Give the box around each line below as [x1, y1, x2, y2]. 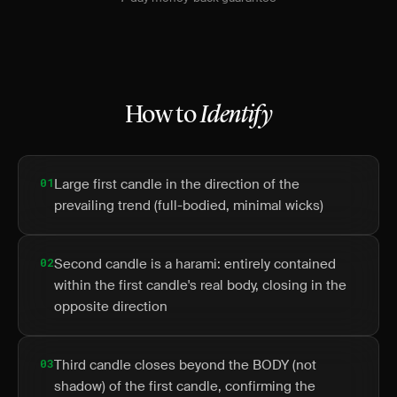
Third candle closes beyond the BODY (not [54, 356, 316, 374]
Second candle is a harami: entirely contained [54, 255, 336, 273]
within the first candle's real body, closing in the [54, 276, 346, 294]
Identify [199, 104, 273, 128]
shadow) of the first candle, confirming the [54, 378, 315, 395]
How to [124, 104, 200, 128]
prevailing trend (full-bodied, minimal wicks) [54, 197, 323, 214]
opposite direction [54, 298, 167, 315]
